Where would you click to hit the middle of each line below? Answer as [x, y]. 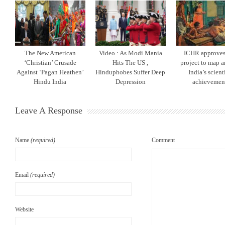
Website [24, 209]
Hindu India [50, 82]
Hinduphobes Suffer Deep [131, 72]
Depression [131, 82]
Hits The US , [131, 63]
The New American [50, 53]
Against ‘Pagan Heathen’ [50, 72]
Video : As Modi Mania [131, 53]
